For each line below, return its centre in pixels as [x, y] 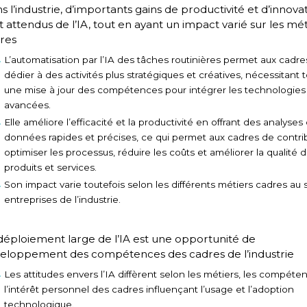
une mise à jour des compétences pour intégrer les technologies [155, 89]
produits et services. [50, 168]
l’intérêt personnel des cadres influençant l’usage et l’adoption [149, 289]
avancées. [27, 105]
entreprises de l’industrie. [62, 200]
